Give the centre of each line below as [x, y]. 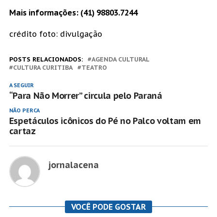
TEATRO [94, 68]
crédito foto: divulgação [55, 34]
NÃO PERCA [24, 111]
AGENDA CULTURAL [120, 60]
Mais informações [42, 13]
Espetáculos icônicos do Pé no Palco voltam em [105, 121]
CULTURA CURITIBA [43, 68]
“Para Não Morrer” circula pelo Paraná [85, 96]
